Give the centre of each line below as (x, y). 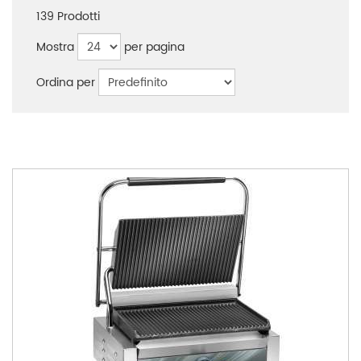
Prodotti (77, 17)
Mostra (55, 47)
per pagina (154, 47)
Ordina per (66, 82)
